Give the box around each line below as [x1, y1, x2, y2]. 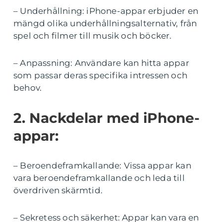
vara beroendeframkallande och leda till [13, 172, 185, 183]
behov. [13, 82, 42, 93]
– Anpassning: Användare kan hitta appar [13, 57, 189, 68]
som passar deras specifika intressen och [13, 70, 188, 80]
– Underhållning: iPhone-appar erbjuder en [13, 5, 199, 16]
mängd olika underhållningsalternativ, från [13, 18, 197, 28]
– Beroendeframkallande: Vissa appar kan [13, 160, 191, 170]
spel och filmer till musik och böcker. [13, 30, 172, 41]
